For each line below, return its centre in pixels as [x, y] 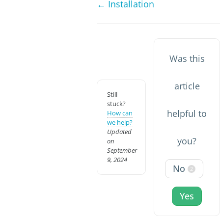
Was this [187, 58]
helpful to [187, 113]
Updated [119, 132]
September [122, 150]
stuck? [116, 104]
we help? [120, 122]
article [187, 86]
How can [120, 113]
